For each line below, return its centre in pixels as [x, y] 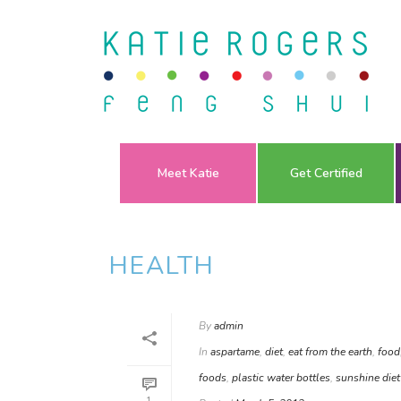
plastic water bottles [281, 378]
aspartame [235, 352]
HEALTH [162, 266]
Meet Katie [188, 173]
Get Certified [326, 173]
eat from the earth [330, 352]
